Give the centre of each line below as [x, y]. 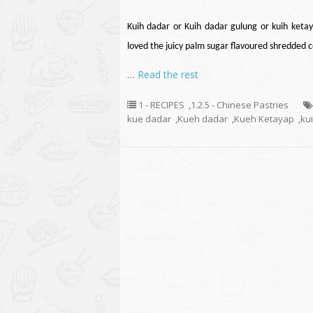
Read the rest [168, 74]
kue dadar [149, 119]
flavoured [249, 46]
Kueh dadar [203, 119]
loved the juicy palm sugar [179, 46]
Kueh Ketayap [264, 119]
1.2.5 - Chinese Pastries [240, 105]
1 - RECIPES [161, 105]
